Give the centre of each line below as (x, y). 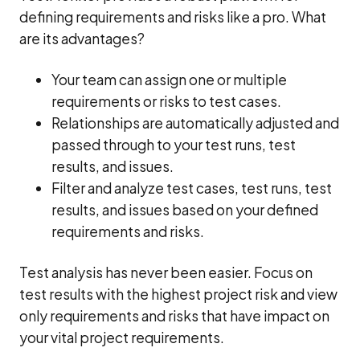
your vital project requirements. (122, 337)
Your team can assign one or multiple (169, 79)
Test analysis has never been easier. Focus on (166, 272)
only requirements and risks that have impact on (174, 315)
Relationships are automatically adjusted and (195, 123)
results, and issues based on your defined (185, 209)
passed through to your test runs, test (174, 144)
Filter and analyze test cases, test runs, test (192, 188)
